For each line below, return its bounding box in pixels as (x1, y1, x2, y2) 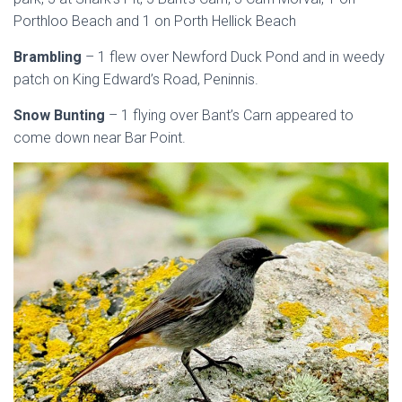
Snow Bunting (13, 107, 109, 124)
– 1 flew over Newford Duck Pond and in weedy (85, 48, 385, 66)
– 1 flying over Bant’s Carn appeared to (109, 107, 354, 124)
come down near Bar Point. (13, 129, 186, 146)
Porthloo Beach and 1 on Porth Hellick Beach (13, 13, 296, 30)
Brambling (13, 48, 85, 66)
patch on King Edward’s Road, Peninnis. (13, 71, 258, 88)
